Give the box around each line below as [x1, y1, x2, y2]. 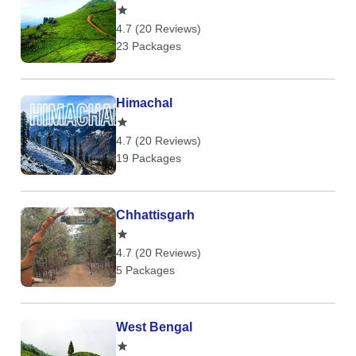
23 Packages [116, 40, 181, 52]
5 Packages [116, 264, 175, 277]
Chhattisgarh [116, 208, 195, 222]
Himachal [116, 96, 172, 110]
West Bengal [116, 320, 192, 334]
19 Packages [116, 152, 181, 164]
